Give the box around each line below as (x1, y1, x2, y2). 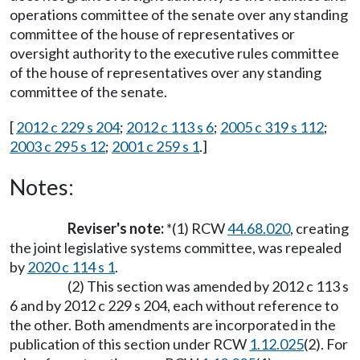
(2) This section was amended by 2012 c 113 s (67, 277, 349, 295)
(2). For (304, 335, 348, 353)
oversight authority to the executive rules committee (10, 44, 339, 62)
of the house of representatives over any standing (10, 63, 321, 81)
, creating (290, 219, 349, 237)
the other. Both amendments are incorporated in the (10, 316, 336, 333)
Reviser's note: (67, 219, 164, 237)
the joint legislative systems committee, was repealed (10, 239, 342, 256)
